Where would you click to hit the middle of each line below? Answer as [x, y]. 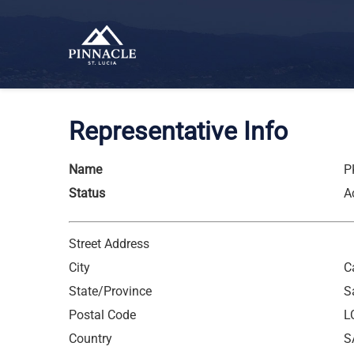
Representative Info [178, 131]
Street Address [109, 244]
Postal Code [102, 315]
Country [90, 339]
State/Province [110, 291]
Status [87, 193]
